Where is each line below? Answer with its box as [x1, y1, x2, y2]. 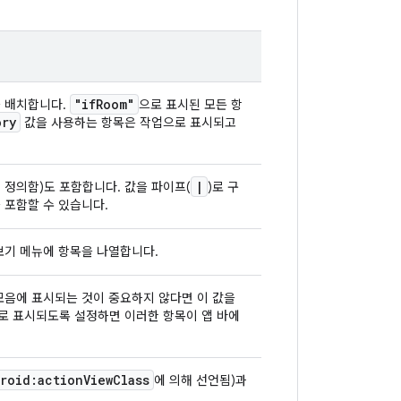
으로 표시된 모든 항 [139, 97, 243, 113]
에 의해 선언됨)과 [154, 372, 247, 388]
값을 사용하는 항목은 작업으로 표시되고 [21, 115, 236, 131]
